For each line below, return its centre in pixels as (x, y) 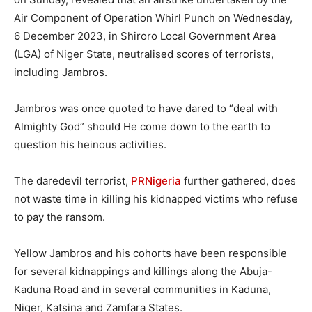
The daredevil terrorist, (72, 181)
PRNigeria (156, 181)
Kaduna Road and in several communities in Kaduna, (142, 290)
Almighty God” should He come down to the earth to (142, 127)
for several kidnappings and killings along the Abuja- (143, 272)
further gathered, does (239, 181)
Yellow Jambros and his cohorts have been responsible (150, 253)
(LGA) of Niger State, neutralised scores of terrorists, (144, 54)
